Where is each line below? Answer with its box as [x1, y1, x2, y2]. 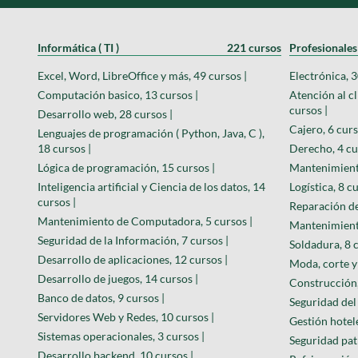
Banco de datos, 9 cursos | [38, 290, 165, 304]
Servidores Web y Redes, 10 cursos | [38, 309, 214, 324]
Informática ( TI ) [38, 40, 119, 54]
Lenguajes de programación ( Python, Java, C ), [38, 125, 265, 140]
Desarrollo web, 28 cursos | [38, 106, 173, 121]
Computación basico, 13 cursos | [38, 87, 198, 101]
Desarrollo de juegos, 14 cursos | [38, 271, 198, 285]
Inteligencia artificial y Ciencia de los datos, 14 [38, 179, 265, 193]
